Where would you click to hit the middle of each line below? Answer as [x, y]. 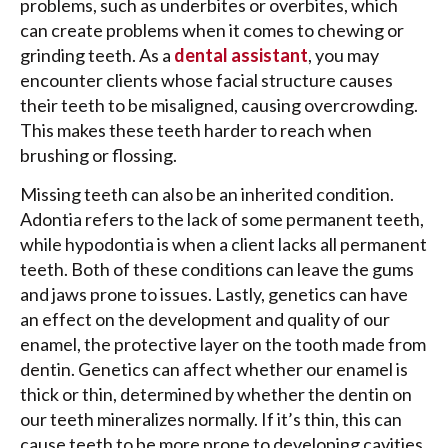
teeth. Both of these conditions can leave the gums [217, 268]
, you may [343, 54]
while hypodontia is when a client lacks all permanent [223, 243]
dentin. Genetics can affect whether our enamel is [214, 368]
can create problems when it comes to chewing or [212, 29]
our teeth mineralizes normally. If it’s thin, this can [211, 418]
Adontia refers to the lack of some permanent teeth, [222, 218]
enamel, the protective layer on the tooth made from [223, 343]
